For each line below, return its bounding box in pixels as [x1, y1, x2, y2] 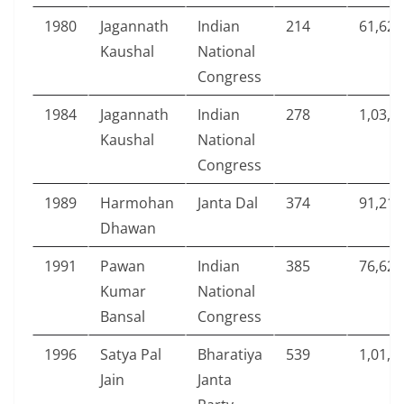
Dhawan [100, 217, 156, 238]
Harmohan [100, 192, 174, 213]
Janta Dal [197, 192, 258, 213]
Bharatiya [197, 344, 262, 364]
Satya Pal [100, 344, 161, 364]
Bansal [100, 306, 145, 326]
